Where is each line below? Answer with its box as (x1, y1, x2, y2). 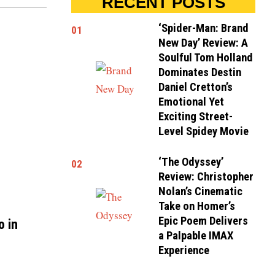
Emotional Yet (158, 95, 225, 109)
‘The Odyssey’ (158, 155, 224, 169)
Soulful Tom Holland (158, 50, 254, 64)
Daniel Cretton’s (158, 80, 233, 94)
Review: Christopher (158, 170, 254, 184)
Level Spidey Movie (158, 124, 249, 138)
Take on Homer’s (158, 199, 236, 214)
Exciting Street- (158, 109, 233, 123)
